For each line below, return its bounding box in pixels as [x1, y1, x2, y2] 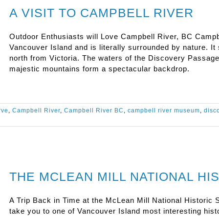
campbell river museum [128, 107, 200, 114]
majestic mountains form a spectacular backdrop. [9, 65, 190, 73]
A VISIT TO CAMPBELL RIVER [9, 6, 194, 20]
